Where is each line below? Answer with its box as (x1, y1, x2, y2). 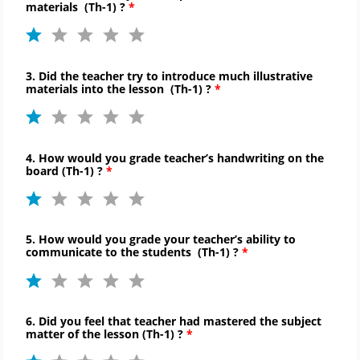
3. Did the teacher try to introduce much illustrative (26, 67, 313, 84)
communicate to (26, 244, 121, 260)
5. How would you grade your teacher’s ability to (26, 231, 296, 247)
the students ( (121, 244, 202, 260)
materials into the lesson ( (26, 80, 174, 96)
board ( (26, 162, 66, 178)
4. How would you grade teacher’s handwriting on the (26, 149, 324, 166)
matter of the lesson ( (26, 326, 146, 342)
